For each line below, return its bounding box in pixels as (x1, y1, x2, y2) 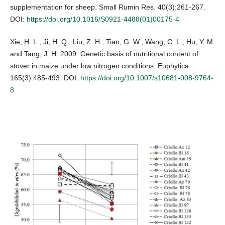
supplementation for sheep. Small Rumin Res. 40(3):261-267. (10, 3, 205, 12)
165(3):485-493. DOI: (10, 73, 80, 82)
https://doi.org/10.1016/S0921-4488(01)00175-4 (27, 15, 179, 24)
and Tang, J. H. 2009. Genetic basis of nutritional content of (10, 49, 198, 58)
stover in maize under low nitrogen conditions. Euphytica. (10, 61, 191, 70)
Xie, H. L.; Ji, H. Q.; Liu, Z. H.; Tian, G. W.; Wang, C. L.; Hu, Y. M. (10, 37, 215, 46)
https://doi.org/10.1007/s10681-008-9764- (80, 73, 213, 82)
